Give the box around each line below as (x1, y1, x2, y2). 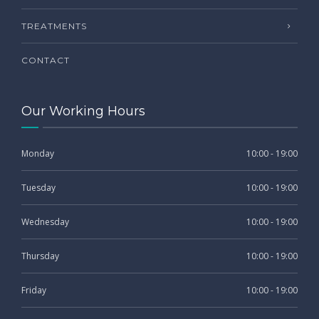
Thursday (21, 249, 59, 262)
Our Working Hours (21, 103, 145, 119)
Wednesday (21, 215, 69, 228)
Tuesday (21, 181, 56, 194)
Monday (21, 147, 54, 159)
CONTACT (21, 54, 70, 66)
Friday (21, 283, 46, 296)
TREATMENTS (21, 20, 87, 31)
